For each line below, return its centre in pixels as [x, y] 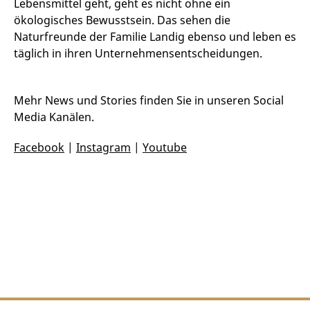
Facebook [39, 148]
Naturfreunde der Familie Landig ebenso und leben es [155, 37]
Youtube [165, 148]
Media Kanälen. [54, 117]
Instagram [103, 148]
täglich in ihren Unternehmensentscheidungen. [138, 54]
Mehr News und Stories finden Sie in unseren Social [149, 101]
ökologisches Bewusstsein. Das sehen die [122, 20]
